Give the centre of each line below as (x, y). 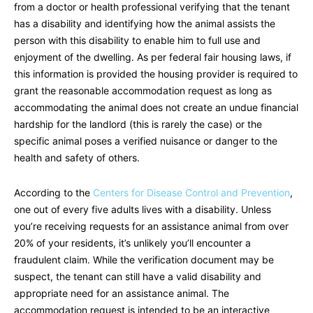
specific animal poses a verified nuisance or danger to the (146, 141)
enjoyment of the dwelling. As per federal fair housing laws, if (153, 57)
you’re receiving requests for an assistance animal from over (151, 226)
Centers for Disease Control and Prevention (191, 193)
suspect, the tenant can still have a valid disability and (138, 277)
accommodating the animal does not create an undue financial (156, 108)
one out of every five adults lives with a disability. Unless (143, 210)
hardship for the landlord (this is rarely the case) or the (138, 124)
